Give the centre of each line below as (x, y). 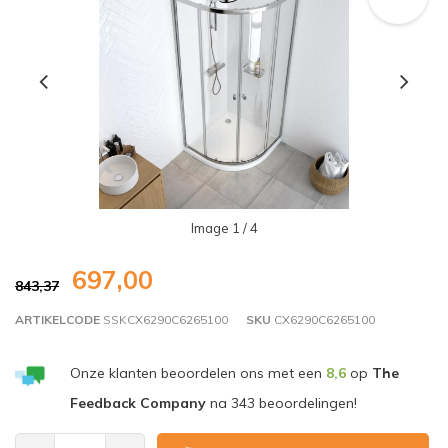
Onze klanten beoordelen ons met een (197, 373)
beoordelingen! (305, 403)
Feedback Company (137, 403)
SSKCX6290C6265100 (164, 320)
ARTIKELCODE (57, 320)
